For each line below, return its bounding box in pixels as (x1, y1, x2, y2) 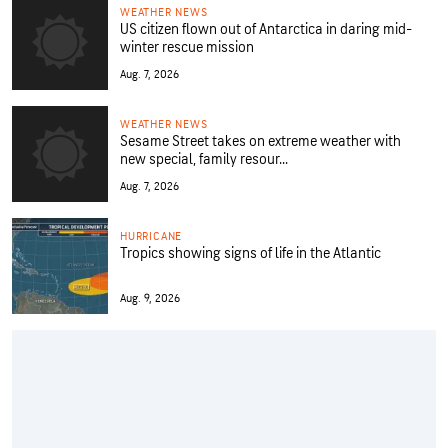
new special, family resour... (120, 150, 288, 169)
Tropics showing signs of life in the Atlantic (120, 244, 381, 263)
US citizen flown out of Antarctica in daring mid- (120, 20, 412, 39)
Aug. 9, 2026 (120, 291, 180, 306)
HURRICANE (120, 229, 183, 244)
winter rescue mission (120, 38, 254, 57)
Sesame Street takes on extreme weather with (120, 132, 401, 151)
